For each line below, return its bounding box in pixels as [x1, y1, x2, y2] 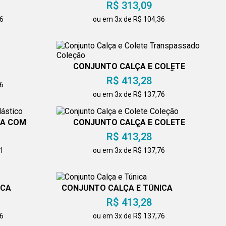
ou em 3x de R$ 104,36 [93, 15, 165, 24]
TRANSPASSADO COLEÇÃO [77, 70, 182, 80]
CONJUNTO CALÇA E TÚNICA [61, 183, 173, 193]
